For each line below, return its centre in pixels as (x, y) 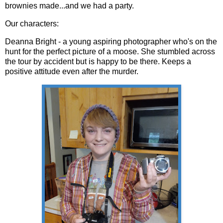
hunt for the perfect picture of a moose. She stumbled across (110, 51)
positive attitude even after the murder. (73, 71)
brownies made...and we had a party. (70, 6)
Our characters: (33, 23)
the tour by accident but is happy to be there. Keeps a (98, 61)
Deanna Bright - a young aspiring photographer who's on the (111, 41)
